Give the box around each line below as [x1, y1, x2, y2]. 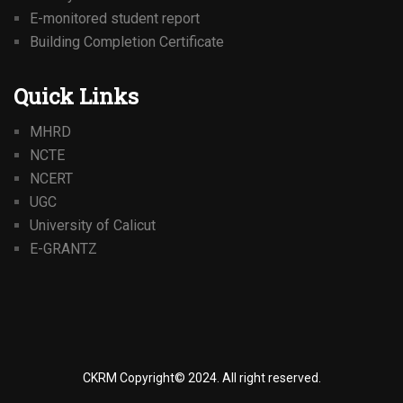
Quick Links [13, 82, 139, 111]
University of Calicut [30, 217, 156, 234]
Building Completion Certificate [30, 33, 224, 50]
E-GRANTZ [30, 240, 97, 257]
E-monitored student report [30, 10, 200, 27]
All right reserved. [221, 371, 321, 385]
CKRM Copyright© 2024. [82, 371, 222, 385]
